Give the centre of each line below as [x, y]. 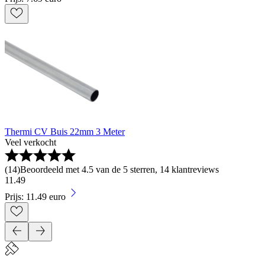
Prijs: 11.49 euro [35, 197]
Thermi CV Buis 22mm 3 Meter [65, 132]
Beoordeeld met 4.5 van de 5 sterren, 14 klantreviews [119, 170]
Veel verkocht [30, 143]
